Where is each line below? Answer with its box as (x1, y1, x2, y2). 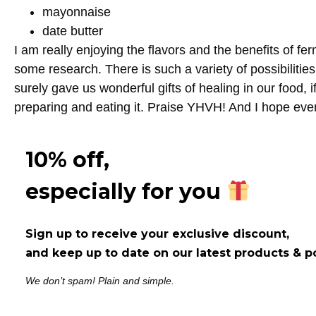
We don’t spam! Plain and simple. (25, 275, 174, 287)
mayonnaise (42, 4, 111, 19)
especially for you (25, 178, 221, 205)
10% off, (25, 147, 109, 174)
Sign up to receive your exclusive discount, (25, 227, 289, 241)
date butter (42, 23, 103, 38)
